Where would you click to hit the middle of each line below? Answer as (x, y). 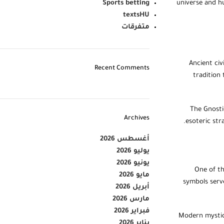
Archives (136, 118)
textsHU (136, 15)
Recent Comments (122, 68)
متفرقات (135, 27)
